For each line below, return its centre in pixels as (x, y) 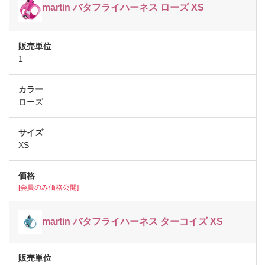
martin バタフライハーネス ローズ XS (123, 7)
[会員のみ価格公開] (49, 187)
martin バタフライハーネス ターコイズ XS (132, 222)
